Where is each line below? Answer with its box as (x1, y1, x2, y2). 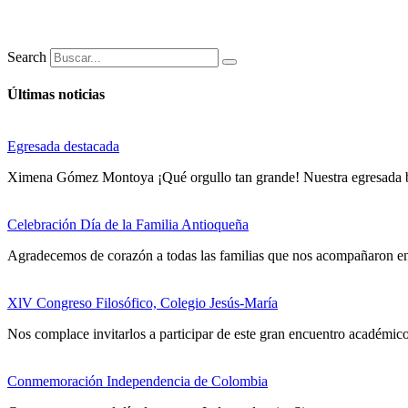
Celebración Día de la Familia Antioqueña (7, 217, 249, 233)
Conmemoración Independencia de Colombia (7, 373, 268, 390)
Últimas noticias (7, 87, 105, 103)
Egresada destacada (7, 138, 119, 155)
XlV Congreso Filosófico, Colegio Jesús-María (7, 295, 278, 311)
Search (7, 48, 46, 65)
